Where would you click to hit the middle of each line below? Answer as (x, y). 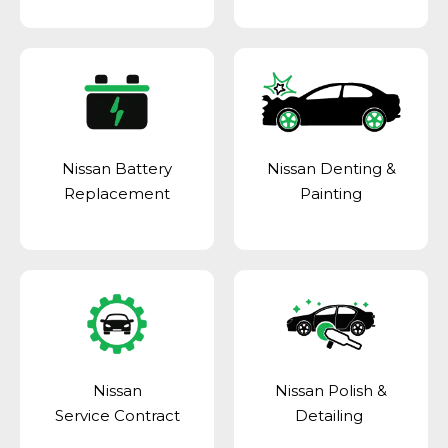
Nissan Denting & (331, 169)
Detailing (331, 415)
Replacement (117, 194)
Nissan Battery (117, 169)
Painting (331, 194)
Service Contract (117, 415)
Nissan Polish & (331, 390)
